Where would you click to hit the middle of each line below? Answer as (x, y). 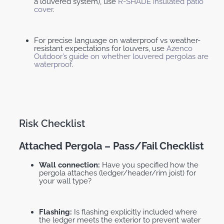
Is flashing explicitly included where (135, 212)
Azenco (178, 49)
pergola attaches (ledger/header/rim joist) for (117, 173)
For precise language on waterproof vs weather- (117, 41)
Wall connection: (70, 165)
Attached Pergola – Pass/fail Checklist (111, 146)
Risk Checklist (52, 124)
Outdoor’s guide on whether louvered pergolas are (121, 57)
